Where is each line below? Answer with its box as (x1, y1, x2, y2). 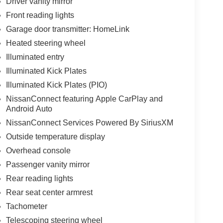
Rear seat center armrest (5, 188, 93, 197)
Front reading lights (5, 11, 74, 20)
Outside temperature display (5, 132, 105, 141)
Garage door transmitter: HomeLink (5, 25, 129, 34)
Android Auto (5, 105, 52, 113)
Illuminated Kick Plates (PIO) (5, 81, 107, 90)
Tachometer (5, 202, 47, 211)
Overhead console (5, 146, 71, 155)
